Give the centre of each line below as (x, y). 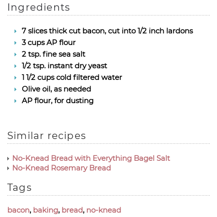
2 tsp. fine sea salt (54, 54)
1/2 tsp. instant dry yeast (64, 66)
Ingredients (39, 7)
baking (46, 210)
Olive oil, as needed (56, 89)
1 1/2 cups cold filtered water (72, 77)
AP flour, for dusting (58, 101)
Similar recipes (47, 136)
